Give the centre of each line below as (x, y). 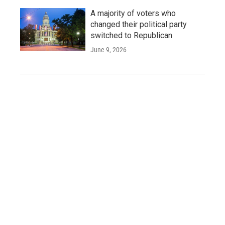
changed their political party (139, 24)
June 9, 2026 (108, 49)
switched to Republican (131, 35)
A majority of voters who (133, 13)
